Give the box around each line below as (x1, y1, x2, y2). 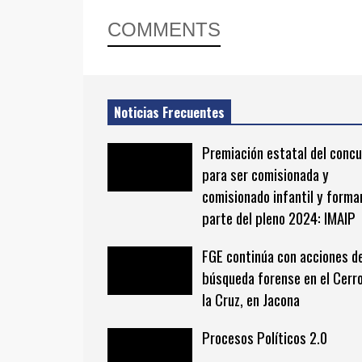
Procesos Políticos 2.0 (201, 326, 327, 349)
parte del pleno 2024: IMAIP (201, 207, 356, 229)
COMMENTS (107, 19, 221, 41)
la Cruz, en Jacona (201, 288, 300, 311)
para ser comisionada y (201, 163, 329, 186)
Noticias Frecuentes (114, 103, 225, 123)
